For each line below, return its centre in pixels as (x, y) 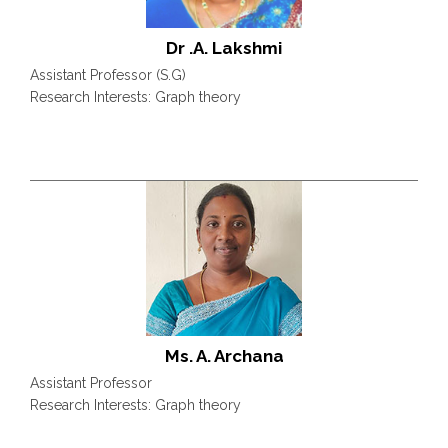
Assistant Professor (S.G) (108, 74)
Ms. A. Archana (224, 355)
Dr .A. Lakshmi (224, 47)
